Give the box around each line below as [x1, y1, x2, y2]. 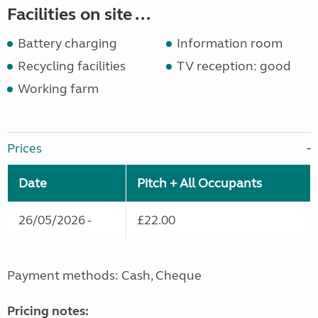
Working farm [18, 81, 99, 97]
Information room [177, 35, 283, 52]
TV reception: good [177, 58, 291, 75]
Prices [7, 141, 42, 157]
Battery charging [18, 35, 117, 52]
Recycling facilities [18, 58, 126, 75]
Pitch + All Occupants [137, 175, 262, 192]
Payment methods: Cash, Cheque [7, 268, 202, 284]
